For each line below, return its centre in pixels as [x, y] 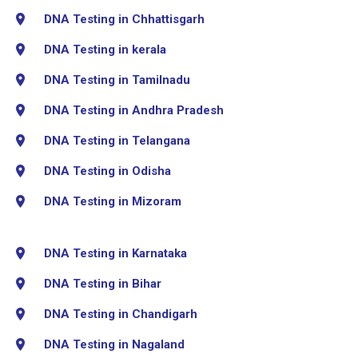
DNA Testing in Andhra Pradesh [134, 110]
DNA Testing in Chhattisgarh [124, 19]
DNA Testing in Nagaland [114, 344]
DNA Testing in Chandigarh [121, 314]
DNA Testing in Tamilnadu [117, 80]
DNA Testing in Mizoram [113, 201]
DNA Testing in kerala [105, 49]
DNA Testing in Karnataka [115, 253]
